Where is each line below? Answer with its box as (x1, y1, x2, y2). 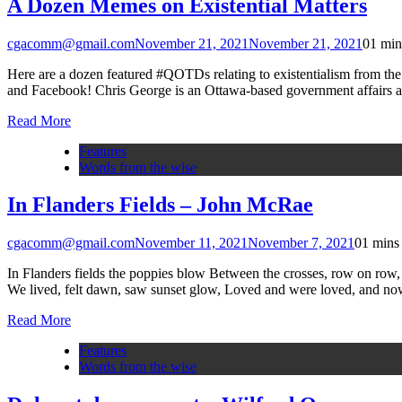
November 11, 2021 (135, 235, 248, 251)
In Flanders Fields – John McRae (7, 193, 313, 217)
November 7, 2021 (248, 235, 354, 251)
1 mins (362, 235, 399, 251)
